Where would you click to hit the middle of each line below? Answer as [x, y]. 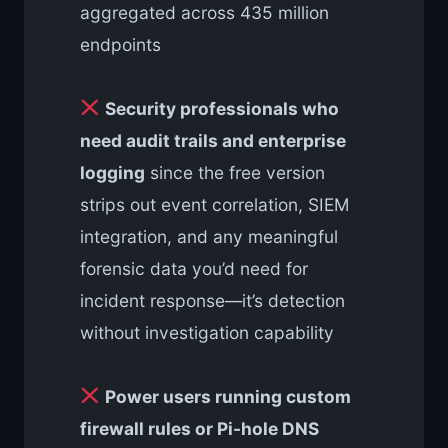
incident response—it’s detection [212, 300]
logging [112, 172]
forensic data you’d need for [194, 268]
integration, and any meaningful [209, 236]
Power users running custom [227, 396]
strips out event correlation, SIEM [214, 204]
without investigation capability [207, 332]
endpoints [120, 44]
